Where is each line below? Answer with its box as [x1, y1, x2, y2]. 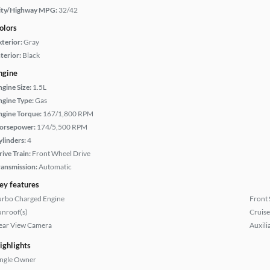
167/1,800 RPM [43, 109, 93, 118]
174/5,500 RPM [37, 122, 87, 131]
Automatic [39, 162, 72, 171]
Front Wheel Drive [32, 149, 90, 158]
